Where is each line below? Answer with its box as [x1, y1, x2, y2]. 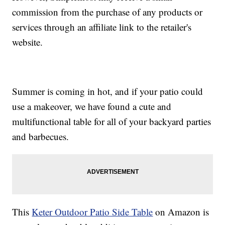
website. [12, 36, 43, 49]
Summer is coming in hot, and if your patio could [12, 85, 203, 98]
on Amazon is [153, 205, 209, 218]
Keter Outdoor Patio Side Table [32, 205, 153, 218]
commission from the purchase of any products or [12, 6, 203, 19]
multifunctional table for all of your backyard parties [12, 115, 211, 128]
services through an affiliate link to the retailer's [12, 21, 192, 34]
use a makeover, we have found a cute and [12, 100, 172, 113]
